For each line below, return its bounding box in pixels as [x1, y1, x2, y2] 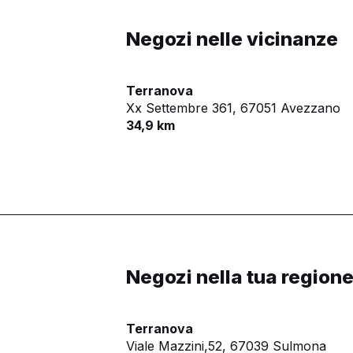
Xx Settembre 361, [126, 100, 236, 117]
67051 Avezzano [240, 100, 340, 117]
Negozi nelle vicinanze [126, 28, 338, 51]
